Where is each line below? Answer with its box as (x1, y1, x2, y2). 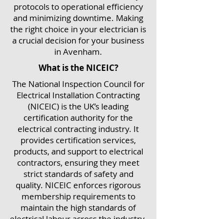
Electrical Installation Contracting (17, 89, 140, 101)
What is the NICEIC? (38, 62, 118, 73)
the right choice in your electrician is (10, 23, 146, 35)
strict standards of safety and (23, 168, 133, 179)
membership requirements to (21, 191, 135, 202)
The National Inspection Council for (12, 78, 145, 89)
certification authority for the (23, 112, 133, 123)
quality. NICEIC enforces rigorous (16, 179, 141, 191)
